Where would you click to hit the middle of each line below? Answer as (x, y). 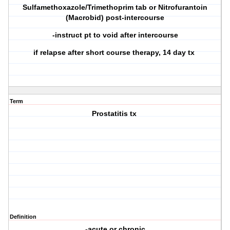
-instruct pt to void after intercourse (115, 35)
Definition (23, 217)
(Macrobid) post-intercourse (115, 18)
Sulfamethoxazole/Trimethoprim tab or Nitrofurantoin (115, 7)
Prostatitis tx (115, 114)
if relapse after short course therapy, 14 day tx (115, 53)
